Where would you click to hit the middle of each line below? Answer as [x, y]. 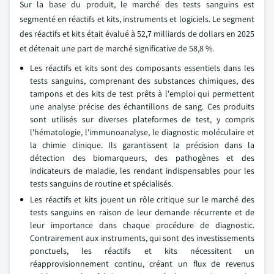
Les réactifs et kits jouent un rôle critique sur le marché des [142, 199]
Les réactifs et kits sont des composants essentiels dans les [142, 68]
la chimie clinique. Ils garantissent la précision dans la [142, 145]
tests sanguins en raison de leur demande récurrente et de [142, 212]
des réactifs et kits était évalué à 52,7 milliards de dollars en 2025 [137, 33]
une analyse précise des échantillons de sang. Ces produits [142, 106]
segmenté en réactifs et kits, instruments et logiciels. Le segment [137, 19]
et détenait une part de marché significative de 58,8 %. [117, 48]
